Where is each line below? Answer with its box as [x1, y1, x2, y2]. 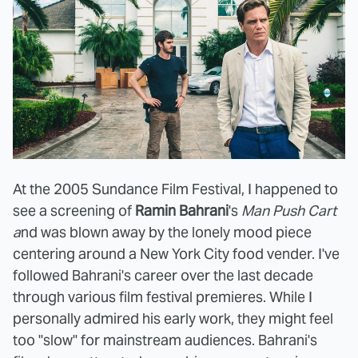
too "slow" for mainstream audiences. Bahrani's [13, 331, 317, 350]
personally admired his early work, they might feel [13, 309, 333, 328]
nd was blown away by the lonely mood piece [21, 223, 312, 242]
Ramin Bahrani [135, 201, 229, 221]
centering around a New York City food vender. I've [13, 245, 340, 264]
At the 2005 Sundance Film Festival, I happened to [13, 180, 338, 199]
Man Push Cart [241, 201, 336, 221]
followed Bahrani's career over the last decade [13, 266, 313, 285]
